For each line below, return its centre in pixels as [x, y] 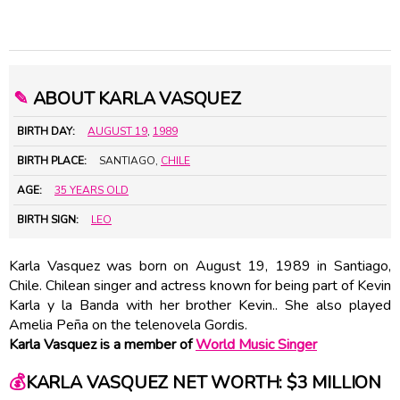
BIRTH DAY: [46, 131]
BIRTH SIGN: [48, 219]
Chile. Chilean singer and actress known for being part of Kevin [200, 285]
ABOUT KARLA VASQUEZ [134, 98]
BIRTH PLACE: [52, 160]
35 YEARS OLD [92, 190]
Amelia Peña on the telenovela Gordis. [128, 325]
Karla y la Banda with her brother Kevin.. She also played [200, 305]
